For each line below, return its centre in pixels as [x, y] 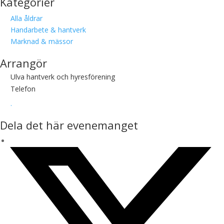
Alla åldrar [26, 18]
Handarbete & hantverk [48, 30]
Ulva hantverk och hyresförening [63, 77]
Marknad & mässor [42, 41]
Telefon [23, 89]
